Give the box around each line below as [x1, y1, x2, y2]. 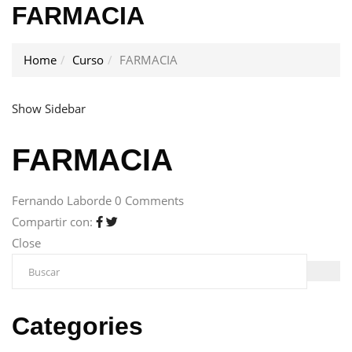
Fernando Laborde [12, 192, 115, 209]
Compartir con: [12, 214, 96, 230]
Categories [12, 312, 143, 341]
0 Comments [115, 192, 184, 209]
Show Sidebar [12, 100, 86, 116]
